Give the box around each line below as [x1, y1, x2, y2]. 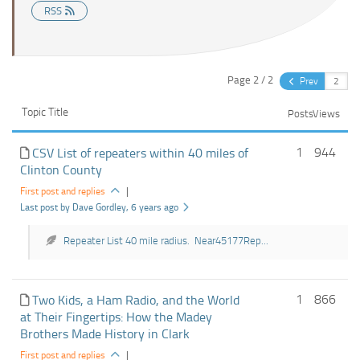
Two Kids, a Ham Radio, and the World [32, 292, 240, 308]
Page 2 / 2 [227, 74, 273, 86]
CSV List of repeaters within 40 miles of [32, 145, 249, 161]
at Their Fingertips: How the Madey [20, 309, 212, 325]
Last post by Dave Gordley [20, 202, 126, 213]
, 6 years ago [126, 202, 178, 213]
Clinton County [20, 162, 102, 178]
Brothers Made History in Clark [20, 326, 190, 342]
